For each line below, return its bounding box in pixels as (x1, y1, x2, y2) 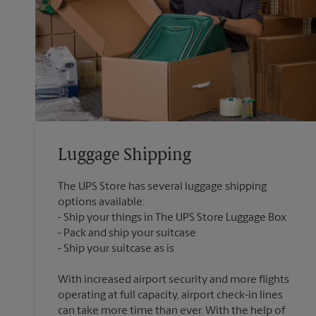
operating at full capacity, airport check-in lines (58, 290, 283, 302)
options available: (58, 197, 145, 209)
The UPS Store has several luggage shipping (58, 181, 267, 193)
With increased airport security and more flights (58, 274, 289, 286)
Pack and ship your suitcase (63, 228, 196, 240)
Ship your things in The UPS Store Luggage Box (63, 212, 286, 224)
